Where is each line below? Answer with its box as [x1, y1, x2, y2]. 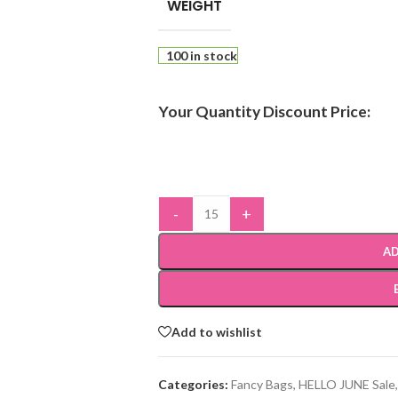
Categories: [157, 377, 228, 392]
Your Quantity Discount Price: [157, 102, 370, 121]
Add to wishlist [171, 323, 262, 339]
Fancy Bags [230, 377, 293, 392]
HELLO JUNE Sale [298, 377, 395, 392]
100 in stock [165, 48, 237, 63]
